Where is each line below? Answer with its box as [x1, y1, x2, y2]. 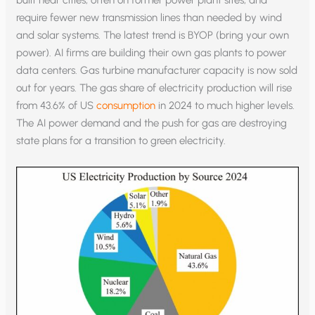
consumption [96, 98, 156, 112]
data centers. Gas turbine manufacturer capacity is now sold [16, 63, 298, 77]
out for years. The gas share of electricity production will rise [16, 81, 292, 94]
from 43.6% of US [16, 98, 97, 112]
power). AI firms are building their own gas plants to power [16, 46, 287, 59]
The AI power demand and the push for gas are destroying [16, 116, 288, 129]
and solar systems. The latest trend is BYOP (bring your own [16, 28, 290, 41]
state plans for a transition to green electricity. [16, 134, 226, 147]
